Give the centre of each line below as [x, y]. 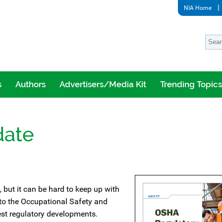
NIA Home [198, 8]
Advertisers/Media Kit [103, 84]
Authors [30, 84]
